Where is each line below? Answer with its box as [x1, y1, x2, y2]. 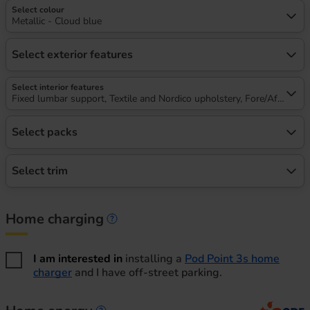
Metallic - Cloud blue [12, 14, 102, 28]
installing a [122, 250, 185, 266]
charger [33, 264, 72, 280]
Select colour [12, 3, 64, 15]
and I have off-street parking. [72, 264, 222, 280]
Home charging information [111, 224, 289, 243]
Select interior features [12, 81, 104, 93]
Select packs [12, 124, 77, 140]
